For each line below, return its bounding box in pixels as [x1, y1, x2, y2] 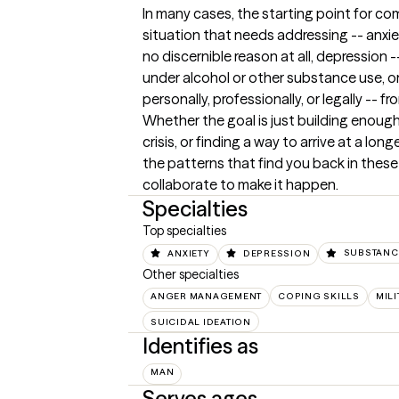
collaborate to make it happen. [142, 175, 338, 194]
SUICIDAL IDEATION [151, 315, 251, 328]
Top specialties [142, 223, 226, 240]
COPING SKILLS [278, 289, 360, 302]
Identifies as [142, 333, 258, 359]
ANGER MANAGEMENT [151, 289, 262, 302]
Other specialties [142, 265, 239, 282]
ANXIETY [167, 247, 210, 259]
